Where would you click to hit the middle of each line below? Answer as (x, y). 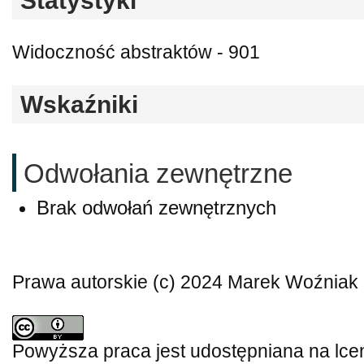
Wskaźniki (79, 105)
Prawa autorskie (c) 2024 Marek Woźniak (185, 282)
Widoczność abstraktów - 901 (136, 53)
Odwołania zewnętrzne (158, 173)
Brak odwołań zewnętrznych (156, 207)
